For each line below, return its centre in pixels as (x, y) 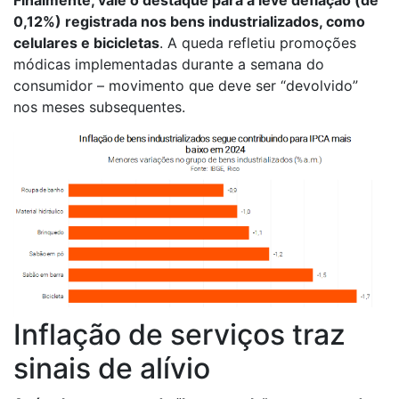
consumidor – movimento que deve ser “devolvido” (186, 86)
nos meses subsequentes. (99, 107)
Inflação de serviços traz (179, 335)
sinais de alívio (112, 369)
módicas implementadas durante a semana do (169, 65)
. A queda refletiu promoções (258, 43)
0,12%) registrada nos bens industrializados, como (189, 22)
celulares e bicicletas (86, 43)
